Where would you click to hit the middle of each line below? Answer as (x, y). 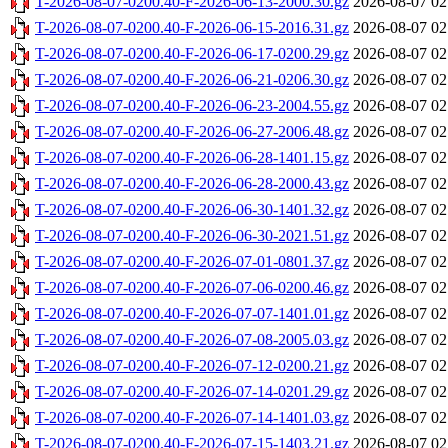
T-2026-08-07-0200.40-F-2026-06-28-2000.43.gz (192, 184)
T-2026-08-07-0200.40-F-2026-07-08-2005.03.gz (192, 340)
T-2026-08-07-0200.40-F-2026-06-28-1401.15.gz (192, 158)
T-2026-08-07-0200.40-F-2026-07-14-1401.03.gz (192, 418)
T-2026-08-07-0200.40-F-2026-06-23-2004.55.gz (192, 106)
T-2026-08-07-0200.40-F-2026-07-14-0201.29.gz (192, 392)
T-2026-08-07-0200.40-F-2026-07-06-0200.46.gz (192, 288)
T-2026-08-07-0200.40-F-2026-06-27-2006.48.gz (192, 132)
